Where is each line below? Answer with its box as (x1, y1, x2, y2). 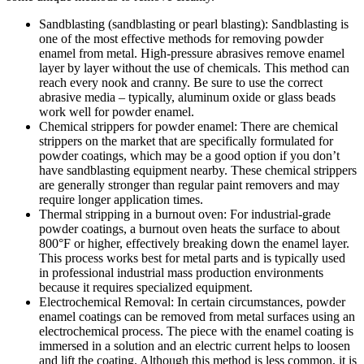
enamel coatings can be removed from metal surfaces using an (39, 310, 355, 324)
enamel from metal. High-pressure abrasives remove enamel (39, 46, 344, 61)
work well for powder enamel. (39, 105, 194, 119)
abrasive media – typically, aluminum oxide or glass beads (39, 90, 336, 105)
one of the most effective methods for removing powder (39, 32, 323, 46)
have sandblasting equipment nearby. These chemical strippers (39, 163, 357, 178)
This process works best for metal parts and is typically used (39, 251, 345, 266)
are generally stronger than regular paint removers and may (39, 178, 340, 193)
